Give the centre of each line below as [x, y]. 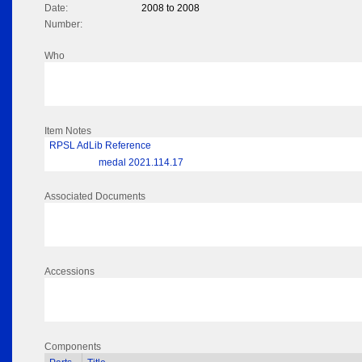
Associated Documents [95, 197]
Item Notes [68, 131]
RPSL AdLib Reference [100, 146]
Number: [63, 25]
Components [73, 347]
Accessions [69, 272]
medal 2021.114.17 [141, 163]
